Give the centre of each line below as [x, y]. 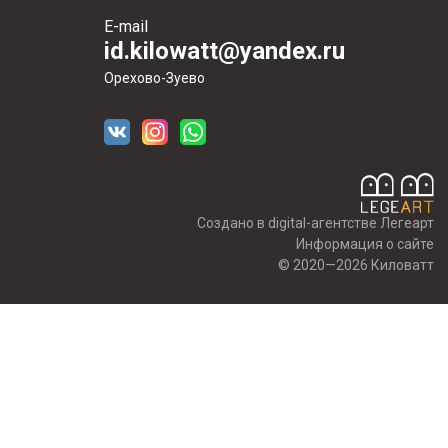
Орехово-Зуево [154, 78]
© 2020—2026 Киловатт [356, 265]
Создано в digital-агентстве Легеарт [315, 223]
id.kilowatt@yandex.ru [224, 51]
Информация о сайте [365, 244]
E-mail [125, 26]
